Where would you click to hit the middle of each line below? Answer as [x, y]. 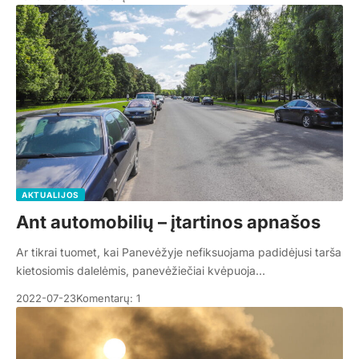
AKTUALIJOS [50, 195]
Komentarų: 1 [108, 298]
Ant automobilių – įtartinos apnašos [168, 222]
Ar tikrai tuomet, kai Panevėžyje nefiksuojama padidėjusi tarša [179, 252]
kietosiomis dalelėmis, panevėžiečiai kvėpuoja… [141, 271]
